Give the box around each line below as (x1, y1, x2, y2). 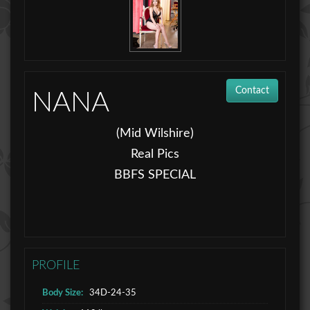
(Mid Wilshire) (116, 127, 194, 140)
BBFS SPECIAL (114, 168, 196, 181)
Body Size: (42, 288, 83, 298)
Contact (235, 85, 269, 95)
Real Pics (131, 147, 179, 161)
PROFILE (32, 259, 80, 272)
